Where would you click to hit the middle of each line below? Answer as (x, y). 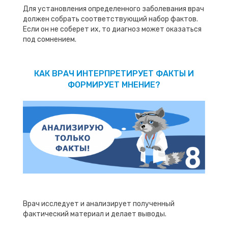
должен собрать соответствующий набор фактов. (110, 19)
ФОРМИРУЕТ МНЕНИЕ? (114, 84)
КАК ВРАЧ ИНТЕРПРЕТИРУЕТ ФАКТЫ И (114, 73)
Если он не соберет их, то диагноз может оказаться (112, 29)
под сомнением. (50, 39)
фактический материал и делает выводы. (95, 214)
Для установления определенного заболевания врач (113, 9)
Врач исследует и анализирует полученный (99, 204)
